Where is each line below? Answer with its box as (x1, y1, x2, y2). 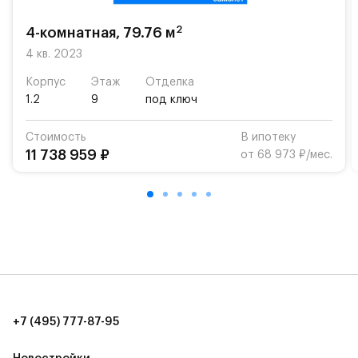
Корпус (26, 77, 66, 89)
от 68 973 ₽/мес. (241, 149, 332, 161)
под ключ (145, 94, 197, 106)
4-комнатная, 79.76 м (26, 26, 176, 41)
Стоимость (26, 132, 86, 144)
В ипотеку (241, 132, 296, 144)
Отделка (145, 77, 194, 89)
